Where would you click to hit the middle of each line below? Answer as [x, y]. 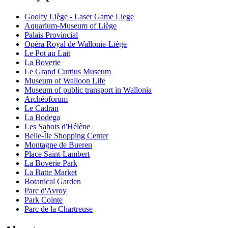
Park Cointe [44, 200]
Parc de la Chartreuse [59, 209]
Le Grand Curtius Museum [68, 72]
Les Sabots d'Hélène [57, 127]
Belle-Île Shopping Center [66, 136]
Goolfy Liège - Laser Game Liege [79, 17]
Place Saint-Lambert [57, 154]
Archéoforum [46, 99]
